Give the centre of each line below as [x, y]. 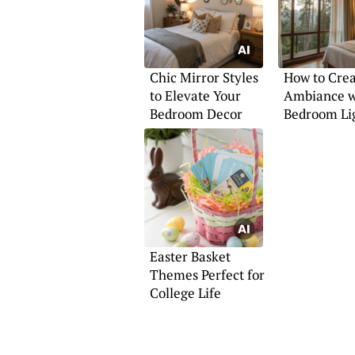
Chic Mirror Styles [204, 78]
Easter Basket [190, 257]
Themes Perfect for [207, 275]
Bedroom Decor [196, 114]
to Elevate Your [195, 96]
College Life [185, 293]
